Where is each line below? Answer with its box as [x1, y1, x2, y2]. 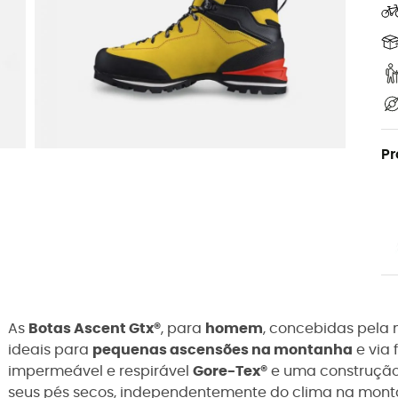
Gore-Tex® [193, 364, 267, 379]
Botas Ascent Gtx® [28, 322, 161, 337]
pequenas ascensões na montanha [92, 343, 353, 358]
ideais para [8, 343, 92, 358]
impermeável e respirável [8, 364, 193, 379]
